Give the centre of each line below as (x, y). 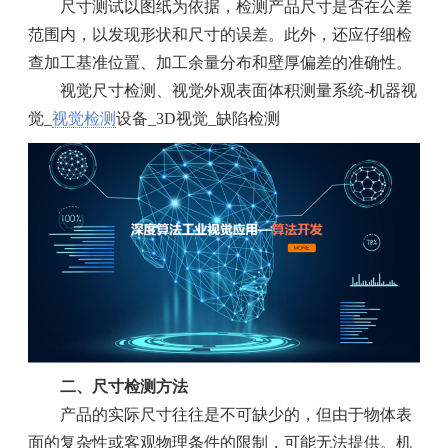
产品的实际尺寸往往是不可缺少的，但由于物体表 (236, 415)
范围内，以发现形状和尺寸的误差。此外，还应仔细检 (220, 35)
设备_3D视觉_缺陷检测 (198, 119)
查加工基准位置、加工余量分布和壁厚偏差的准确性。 (220, 63)
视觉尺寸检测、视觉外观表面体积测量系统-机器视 (239, 91)
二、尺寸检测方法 (124, 387)
